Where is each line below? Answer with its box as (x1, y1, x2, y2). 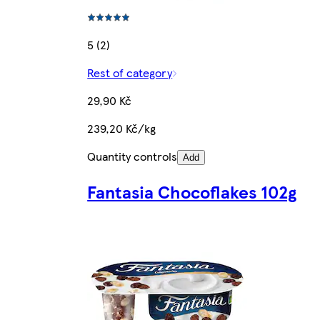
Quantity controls (87, 147, 178, 164)
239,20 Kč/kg (87, 119, 156, 136)
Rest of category (87, 64, 173, 81)
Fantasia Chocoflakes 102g (87, 179, 297, 204)
